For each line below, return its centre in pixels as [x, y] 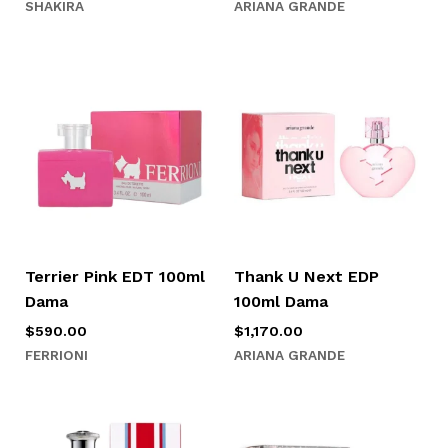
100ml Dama [281, 301]
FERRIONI [56, 354]
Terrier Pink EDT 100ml [114, 276]
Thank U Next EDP [306, 276]
